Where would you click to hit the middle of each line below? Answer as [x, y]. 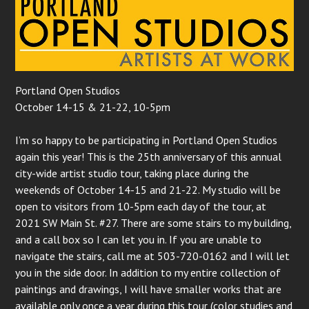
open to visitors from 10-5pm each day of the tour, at [141, 207]
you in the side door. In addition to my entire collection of [148, 273]
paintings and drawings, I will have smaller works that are [149, 289]
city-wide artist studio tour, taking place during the [132, 173]
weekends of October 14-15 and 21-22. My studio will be [148, 190]
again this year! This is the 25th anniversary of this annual [149, 157]
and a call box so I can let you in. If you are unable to [139, 240]
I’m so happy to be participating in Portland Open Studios [147, 140]
